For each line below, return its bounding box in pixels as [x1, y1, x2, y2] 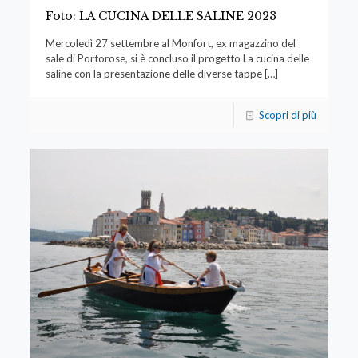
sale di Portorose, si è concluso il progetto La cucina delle [45, 52, 309, 66]
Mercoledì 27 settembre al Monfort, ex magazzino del [45, 37, 296, 50]
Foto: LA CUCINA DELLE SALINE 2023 [45, 9, 276, 24]
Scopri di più [259, 109, 317, 122]
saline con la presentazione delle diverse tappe [45, 67, 262, 81]
